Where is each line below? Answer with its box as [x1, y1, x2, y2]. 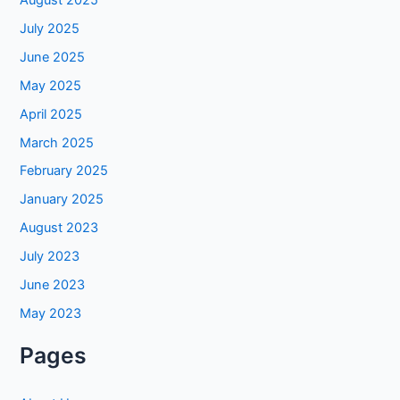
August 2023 [20, 220, 99, 237]
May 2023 [20, 305, 82, 322]
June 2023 [20, 277, 86, 294]
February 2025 [20, 162, 109, 179]
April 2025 [20, 105, 83, 122]
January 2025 [20, 191, 104, 208]
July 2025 [20, 20, 80, 37]
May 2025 [20, 77, 82, 94]
